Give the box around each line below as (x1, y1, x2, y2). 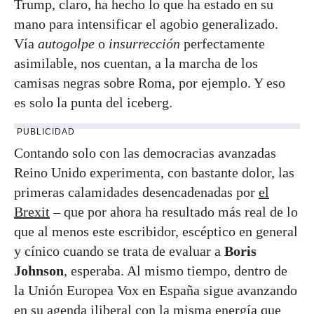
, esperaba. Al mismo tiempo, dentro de (64, 263, 287, 279)
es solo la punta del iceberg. (14, 95, 172, 111)
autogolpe (38, 36, 95, 52)
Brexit (14, 204, 50, 220)
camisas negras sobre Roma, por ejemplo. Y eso (14, 75, 285, 91)
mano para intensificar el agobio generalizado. (14, 16, 278, 32)
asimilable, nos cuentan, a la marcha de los (14, 55, 258, 71)
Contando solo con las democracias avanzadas (14, 145, 276, 161)
